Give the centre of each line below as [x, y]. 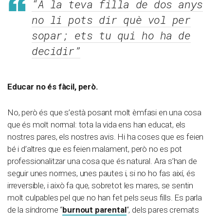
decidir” [56, 51]
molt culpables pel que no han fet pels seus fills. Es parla [105, 197]
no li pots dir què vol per [111, 19]
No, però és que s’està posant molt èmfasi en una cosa [104, 112]
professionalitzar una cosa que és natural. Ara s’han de [102, 161]
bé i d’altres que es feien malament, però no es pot [95, 149]
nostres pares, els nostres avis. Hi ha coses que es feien [106, 136]
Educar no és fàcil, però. [53, 86]
